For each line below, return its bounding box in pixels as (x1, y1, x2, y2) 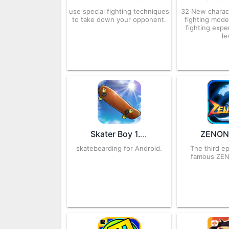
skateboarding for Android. (76, 144, 163, 152)
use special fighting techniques (69, 7, 170, 15)
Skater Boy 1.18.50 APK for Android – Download (140, 129, 147, 139)
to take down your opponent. (72, 15, 167, 24)
